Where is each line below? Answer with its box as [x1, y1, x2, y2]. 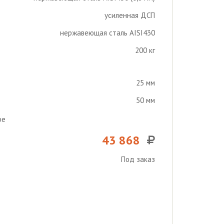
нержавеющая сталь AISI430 [60, 28, 155, 37]
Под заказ [121, 154, 155, 164]
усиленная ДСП [104, 10, 155, 20]
